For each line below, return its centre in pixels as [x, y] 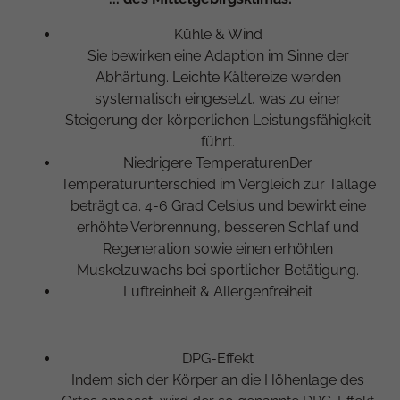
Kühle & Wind [218, 34]
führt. [218, 141]
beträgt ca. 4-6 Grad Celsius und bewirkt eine [218, 205]
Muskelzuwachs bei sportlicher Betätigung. [218, 270]
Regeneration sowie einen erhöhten [218, 248]
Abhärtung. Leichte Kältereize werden [218, 77]
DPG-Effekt [218, 358]
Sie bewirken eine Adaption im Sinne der [218, 55]
